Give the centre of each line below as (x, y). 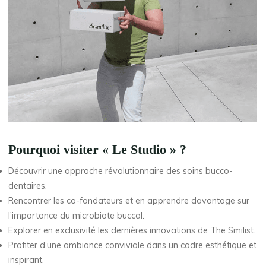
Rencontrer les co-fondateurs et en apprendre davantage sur (129, 201)
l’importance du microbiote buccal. (77, 216)
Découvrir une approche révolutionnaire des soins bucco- (121, 171)
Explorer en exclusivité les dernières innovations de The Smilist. (132, 231)
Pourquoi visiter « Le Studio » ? (98, 150)
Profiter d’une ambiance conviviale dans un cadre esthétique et (133, 246)
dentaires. (28, 186)
